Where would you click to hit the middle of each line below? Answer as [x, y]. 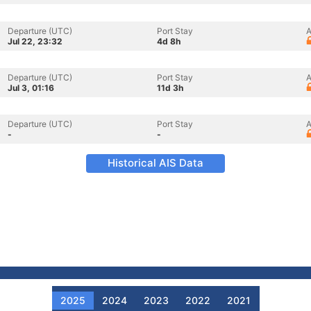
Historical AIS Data [155, 163]
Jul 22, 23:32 [35, 41]
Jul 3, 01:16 [31, 88]
